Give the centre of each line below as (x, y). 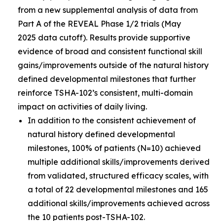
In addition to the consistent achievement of (112, 120)
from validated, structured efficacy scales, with (118, 175)
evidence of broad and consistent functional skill (110, 51)
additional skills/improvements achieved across (119, 203)
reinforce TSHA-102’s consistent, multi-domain (105, 92)
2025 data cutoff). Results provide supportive (104, 37)
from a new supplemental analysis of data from (108, 10)
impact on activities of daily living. (82, 106)
